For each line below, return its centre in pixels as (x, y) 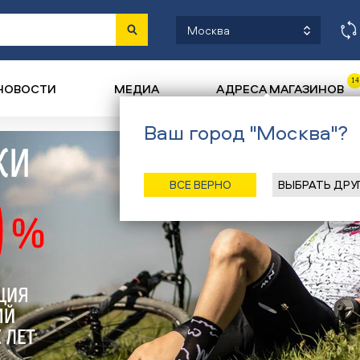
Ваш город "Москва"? (246, 133)
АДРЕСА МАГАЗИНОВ (280, 89)
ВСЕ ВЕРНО (200, 184)
